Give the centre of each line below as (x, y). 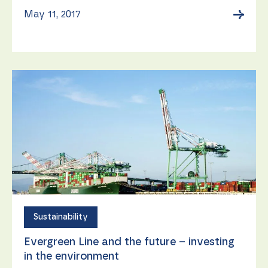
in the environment (71, 256)
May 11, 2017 (52, 14)
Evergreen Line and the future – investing (129, 242)
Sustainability (61, 217)
